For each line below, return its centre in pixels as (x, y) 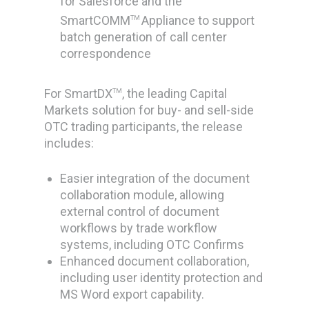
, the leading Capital (175, 93)
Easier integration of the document (155, 178)
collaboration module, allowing (142, 195)
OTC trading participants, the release (144, 127)
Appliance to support (198, 20)
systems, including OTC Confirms (152, 245)
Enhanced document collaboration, (155, 261)
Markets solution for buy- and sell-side (149, 110)
